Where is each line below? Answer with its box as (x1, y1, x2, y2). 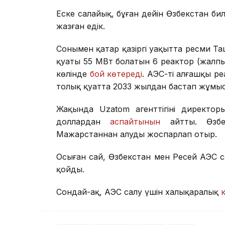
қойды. (56, 164, 84, 175)
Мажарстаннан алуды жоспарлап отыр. (56, 129, 217, 140)
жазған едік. (56, 21, 105, 32)
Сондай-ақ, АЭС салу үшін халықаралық (56, 187, 221, 197)
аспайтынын (110, 117, 161, 127)
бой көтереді (89, 69, 142, 79)
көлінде (56, 69, 90, 79)
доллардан (56, 117, 110, 127)
